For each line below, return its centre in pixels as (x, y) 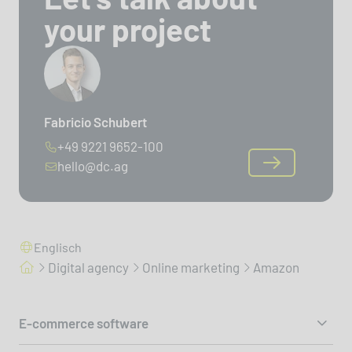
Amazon (276, 267)
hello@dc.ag (93, 165)
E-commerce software (84, 323)
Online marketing (191, 267)
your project (128, 29)
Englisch (58, 247)
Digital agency (88, 267)
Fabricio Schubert (95, 121)
